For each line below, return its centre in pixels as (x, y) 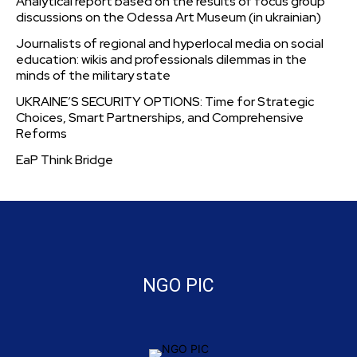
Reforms (41, 133)
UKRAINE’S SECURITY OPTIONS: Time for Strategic (165, 102)
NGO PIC (178, 286)
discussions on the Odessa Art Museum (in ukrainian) (169, 17)
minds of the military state (93, 75)
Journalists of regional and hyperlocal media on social (170, 43)
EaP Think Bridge (65, 160)
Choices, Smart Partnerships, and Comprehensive (160, 118)
